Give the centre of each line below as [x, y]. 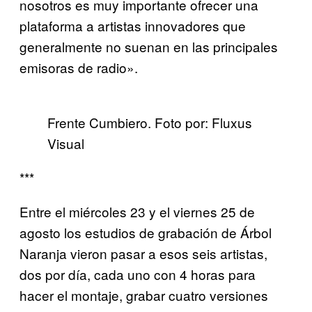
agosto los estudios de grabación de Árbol [146, 233]
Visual [66, 143]
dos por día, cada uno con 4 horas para [138, 274]
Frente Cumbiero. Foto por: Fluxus [150, 123]
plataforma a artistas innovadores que [133, 26]
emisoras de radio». [79, 68]
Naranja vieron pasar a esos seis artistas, [143, 253]
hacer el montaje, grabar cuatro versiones [144, 295]
